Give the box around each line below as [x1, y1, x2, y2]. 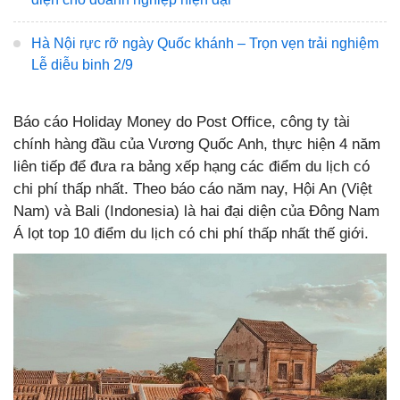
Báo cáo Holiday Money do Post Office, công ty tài [13, 112, 350, 130]
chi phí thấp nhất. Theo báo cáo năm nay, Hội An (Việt [13, 179, 372, 197]
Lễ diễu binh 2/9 [31, 57, 133, 72]
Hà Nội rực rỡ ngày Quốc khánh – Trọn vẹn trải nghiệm [31, 36, 379, 51]
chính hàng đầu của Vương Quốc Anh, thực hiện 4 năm [13, 135, 380, 153]
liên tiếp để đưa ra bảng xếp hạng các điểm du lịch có [13, 157, 370, 175]
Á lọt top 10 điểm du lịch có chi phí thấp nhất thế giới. [13, 224, 369, 242]
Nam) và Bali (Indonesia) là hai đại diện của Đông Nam [13, 202, 379, 220]
